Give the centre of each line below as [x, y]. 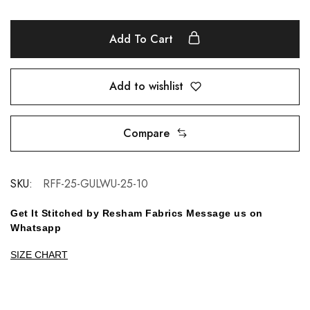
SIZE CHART [39, 254]
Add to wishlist [146, 86]
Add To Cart [143, 39]
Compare [146, 133]
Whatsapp [36, 227]
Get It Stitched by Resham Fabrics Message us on [137, 213]
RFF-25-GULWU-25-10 [95, 183]
